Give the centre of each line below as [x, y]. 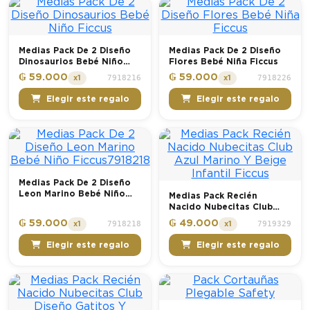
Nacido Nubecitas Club [221, 207]
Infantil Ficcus [201, 229]
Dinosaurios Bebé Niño [71, 61]
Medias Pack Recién [213, 196]
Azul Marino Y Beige [215, 218]
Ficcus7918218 [50, 205]
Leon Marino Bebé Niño [72, 194]
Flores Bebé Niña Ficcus [224, 61]
